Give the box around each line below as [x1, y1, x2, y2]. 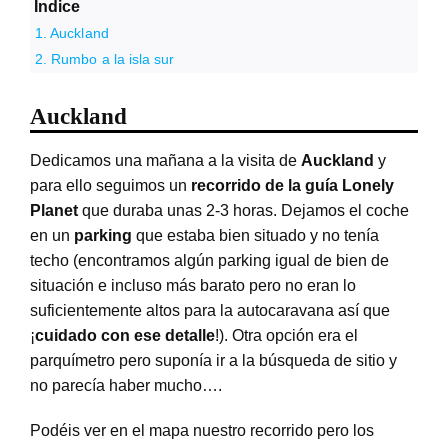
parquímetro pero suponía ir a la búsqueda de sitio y [29, 351, 397, 369]
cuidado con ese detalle [34, 326, 215, 344]
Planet [29, 201, 82, 219]
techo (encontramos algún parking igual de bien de [29, 251, 389, 269]
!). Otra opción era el [214, 326, 358, 344]
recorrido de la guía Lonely [190, 176, 394, 194]
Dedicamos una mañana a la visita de [29, 151, 301, 169]
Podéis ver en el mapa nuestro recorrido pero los [29, 421, 374, 439]
